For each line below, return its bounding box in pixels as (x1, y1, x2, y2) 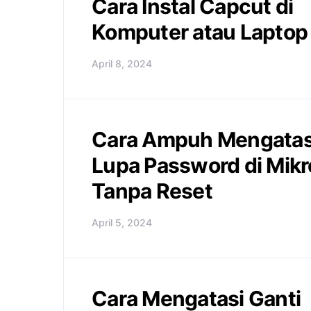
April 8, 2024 (92, 58, 152, 69)
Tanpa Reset (92, 178, 212, 203)
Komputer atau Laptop (92, 19, 308, 44)
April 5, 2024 (92, 217, 152, 228)
